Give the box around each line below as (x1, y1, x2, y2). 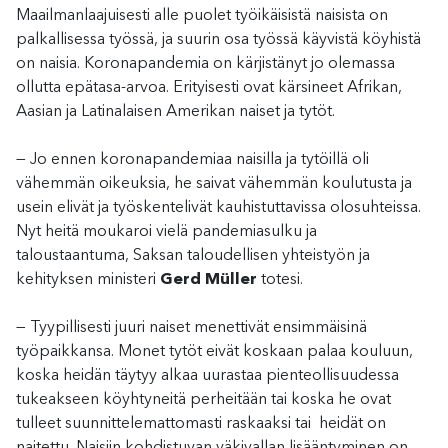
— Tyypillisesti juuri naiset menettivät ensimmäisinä (16, 319, 367, 336)
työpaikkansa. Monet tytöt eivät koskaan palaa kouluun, (16, 343, 413, 360)
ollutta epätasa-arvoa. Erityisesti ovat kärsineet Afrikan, (16, 79, 402, 96)
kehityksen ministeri (16, 271, 160, 288)
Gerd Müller (160, 271, 257, 288)
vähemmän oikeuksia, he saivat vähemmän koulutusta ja (16, 175, 412, 192)
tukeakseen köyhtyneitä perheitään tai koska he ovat (16, 391, 391, 408)
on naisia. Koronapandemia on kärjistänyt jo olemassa (16, 55, 395, 72)
